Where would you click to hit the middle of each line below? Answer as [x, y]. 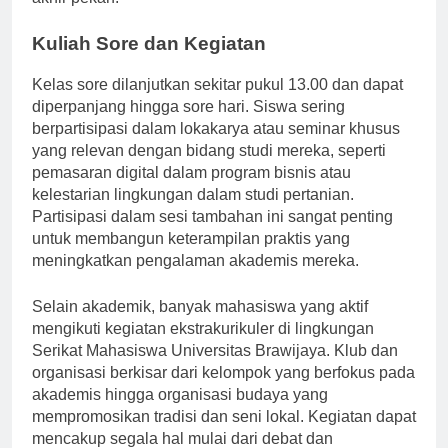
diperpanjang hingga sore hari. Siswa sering [188, 125]
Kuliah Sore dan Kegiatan [149, 62]
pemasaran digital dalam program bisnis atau [191, 191]
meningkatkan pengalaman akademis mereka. [195, 279]
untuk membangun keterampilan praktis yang [191, 257]
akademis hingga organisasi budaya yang [180, 413]
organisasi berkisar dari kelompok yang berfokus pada [223, 391]
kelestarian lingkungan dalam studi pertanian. [193, 213]
